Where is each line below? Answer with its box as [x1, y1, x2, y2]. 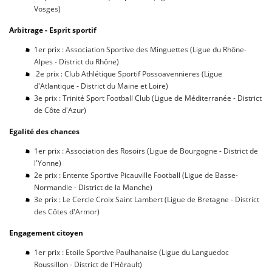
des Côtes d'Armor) [34, 206, 100, 217]
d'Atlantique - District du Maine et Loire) [34, 81, 169, 91]
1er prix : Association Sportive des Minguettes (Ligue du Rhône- [34, 44, 247, 55]
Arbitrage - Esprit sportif [9, 25, 97, 35]
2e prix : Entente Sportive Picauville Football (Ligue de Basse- [34, 170, 239, 180]
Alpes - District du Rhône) [34, 56, 120, 67]
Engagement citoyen [9, 228, 83, 238]
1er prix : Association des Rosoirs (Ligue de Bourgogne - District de [34, 146, 259, 156]
